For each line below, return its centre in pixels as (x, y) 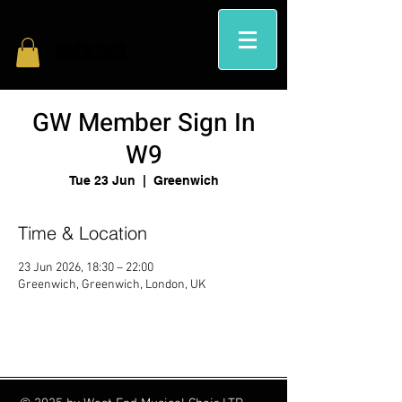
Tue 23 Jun (102, 181)
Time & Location (83, 233)
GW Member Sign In (144, 124)
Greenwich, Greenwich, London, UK (112, 285)
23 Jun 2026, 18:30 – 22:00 (86, 268)
